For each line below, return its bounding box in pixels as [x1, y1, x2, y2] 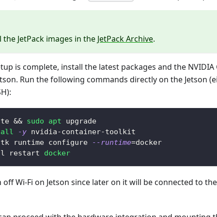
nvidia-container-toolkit [27, 127, 136, 137]
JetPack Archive [97, 33, 153, 45]
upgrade [62, 117, 96, 126]
